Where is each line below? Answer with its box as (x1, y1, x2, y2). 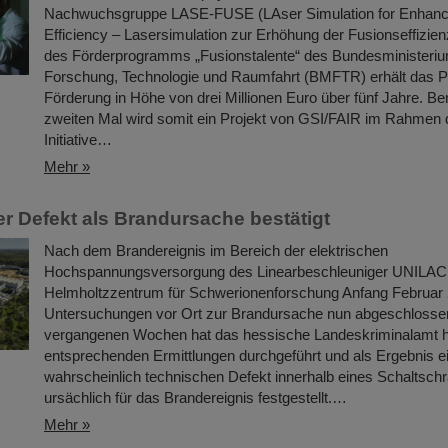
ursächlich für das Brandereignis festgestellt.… (44, 389, 347, 406)
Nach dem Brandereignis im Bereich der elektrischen (44, 242, 388, 259)
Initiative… (44, 131, 112, 148)
